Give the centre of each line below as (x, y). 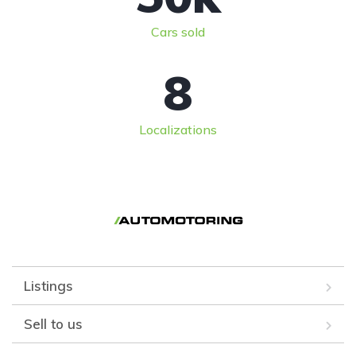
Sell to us (53, 323)
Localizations (178, 129)
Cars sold (178, 31)
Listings (48, 285)
